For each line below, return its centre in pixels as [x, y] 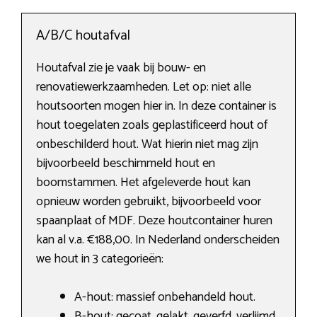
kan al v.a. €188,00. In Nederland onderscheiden [158, 240]
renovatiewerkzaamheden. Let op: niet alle [144, 87]
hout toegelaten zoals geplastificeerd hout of [152, 126]
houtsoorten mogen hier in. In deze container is [156, 106]
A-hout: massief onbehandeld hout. [165, 298]
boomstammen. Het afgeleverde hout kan [143, 183]
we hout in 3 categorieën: [100, 259]
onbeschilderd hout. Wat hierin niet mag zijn [147, 145]
